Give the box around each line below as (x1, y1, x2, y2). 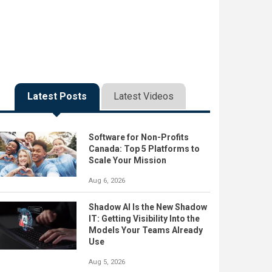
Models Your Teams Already (89, 225, 203, 235)
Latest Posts (27, 90, 87, 102)
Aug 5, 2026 (89, 258, 125, 266)
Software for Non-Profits (89, 132, 189, 142)
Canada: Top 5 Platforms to (89, 144, 200, 154)
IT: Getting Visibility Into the (89, 214, 200, 223)
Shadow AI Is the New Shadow (89, 202, 207, 212)
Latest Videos (113, 90, 174, 102)
